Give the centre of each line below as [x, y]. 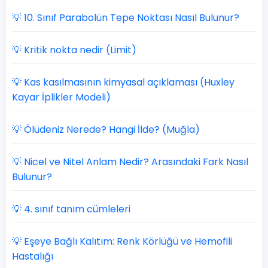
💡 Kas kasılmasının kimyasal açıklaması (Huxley [123, 82]
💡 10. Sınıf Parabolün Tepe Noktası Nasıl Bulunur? [126, 18]
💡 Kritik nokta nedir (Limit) [74, 50]
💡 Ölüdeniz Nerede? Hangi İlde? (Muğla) [106, 130]
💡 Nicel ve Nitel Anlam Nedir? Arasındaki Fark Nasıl [130, 162]
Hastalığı [33, 256]
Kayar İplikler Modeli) [61, 97]
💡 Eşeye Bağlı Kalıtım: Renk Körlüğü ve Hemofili [122, 241]
